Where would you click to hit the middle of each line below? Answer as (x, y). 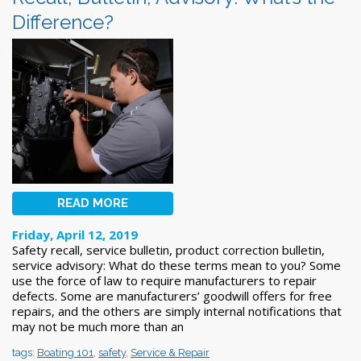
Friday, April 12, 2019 (75, 234)
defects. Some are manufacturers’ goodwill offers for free (172, 295)
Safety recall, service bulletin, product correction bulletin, (168, 249)
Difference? (63, 22)
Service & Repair (170, 352)
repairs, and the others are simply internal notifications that (177, 311)
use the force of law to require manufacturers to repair (164, 280)
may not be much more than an (98, 326)
